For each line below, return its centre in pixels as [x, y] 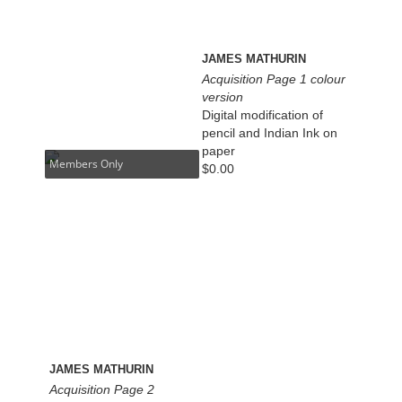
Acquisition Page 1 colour [274, 79]
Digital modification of [263, 115]
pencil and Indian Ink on [270, 133]
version [223, 97]
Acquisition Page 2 [102, 389]
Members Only [87, 163]
